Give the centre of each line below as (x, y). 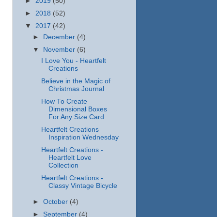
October (57, 202)
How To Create (64, 101)
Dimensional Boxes (77, 109)
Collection (63, 165)
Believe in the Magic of (76, 81)
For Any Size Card (76, 117)
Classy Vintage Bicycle (83, 186)
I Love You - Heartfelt (73, 61)
